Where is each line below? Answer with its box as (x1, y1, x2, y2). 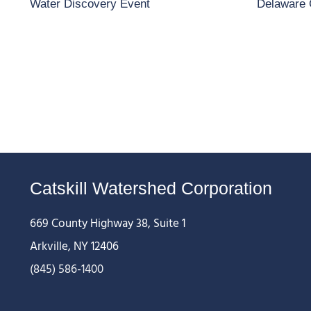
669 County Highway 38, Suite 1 (29, 214, 185, 233)
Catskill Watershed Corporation (29, 178, 272, 198)
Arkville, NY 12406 (29, 237, 119, 256)
